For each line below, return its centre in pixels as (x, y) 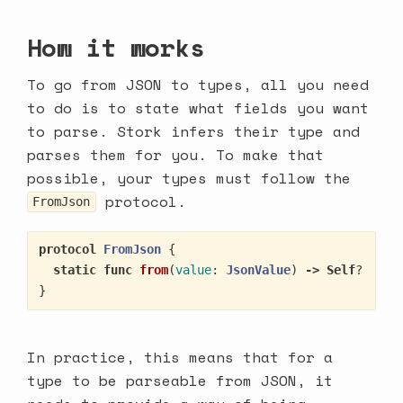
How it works (116, 47)
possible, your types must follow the (189, 178)
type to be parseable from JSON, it (180, 380)
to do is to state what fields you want (198, 107)
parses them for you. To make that (175, 154)
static (75, 270)
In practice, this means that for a (180, 357)
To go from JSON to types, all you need (198, 84)
